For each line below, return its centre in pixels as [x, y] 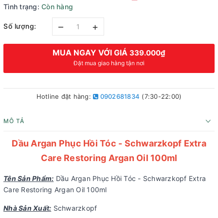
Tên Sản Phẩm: [29, 178]
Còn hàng [57, 6]
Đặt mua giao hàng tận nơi [109, 63]
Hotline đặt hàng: [65, 96]
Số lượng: [20, 26]
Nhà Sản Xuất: [27, 208]
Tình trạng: [21, 6]
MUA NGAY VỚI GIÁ [91, 52]
